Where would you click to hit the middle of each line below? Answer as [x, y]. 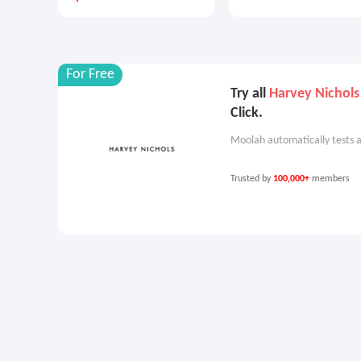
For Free [90, 75]
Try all [250, 94]
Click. [247, 113]
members [331, 179]
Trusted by [252, 179]
